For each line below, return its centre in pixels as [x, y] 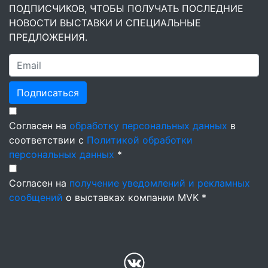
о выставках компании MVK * [135, 197]
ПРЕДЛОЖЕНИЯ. [48, 37]
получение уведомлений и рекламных [160, 183]
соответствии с [48, 140]
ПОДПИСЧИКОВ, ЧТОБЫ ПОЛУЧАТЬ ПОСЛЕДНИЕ [126, 8]
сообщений [36, 197]
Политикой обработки [140, 140]
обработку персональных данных [148, 126]
